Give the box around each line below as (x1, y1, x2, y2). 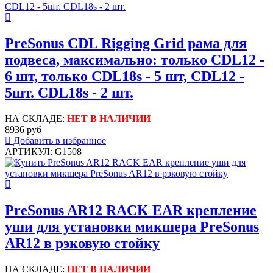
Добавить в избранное (13, 135, 106, 146)
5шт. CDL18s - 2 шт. (5, 85, 133, 101)
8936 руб (5, 124, 41, 135)
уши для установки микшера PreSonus (5, 219, 259, 235)
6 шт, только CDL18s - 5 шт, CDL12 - (5, 68, 244, 85)
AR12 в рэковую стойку (5, 235, 160, 252)
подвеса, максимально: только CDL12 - (5, 52, 264, 68)
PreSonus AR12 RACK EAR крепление (5, 202, 257, 219)
